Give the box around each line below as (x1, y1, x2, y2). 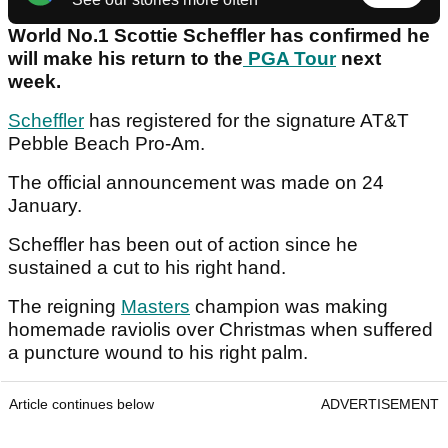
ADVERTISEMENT (321, 396, 439, 413)
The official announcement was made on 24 (8, 172, 384, 194)
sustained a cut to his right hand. (8, 257, 291, 279)
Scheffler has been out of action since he (8, 234, 358, 256)
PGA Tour (243, 48, 336, 70)
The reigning (8, 296, 121, 318)
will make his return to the (8, 48, 243, 70)
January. (8, 195, 87, 217)
